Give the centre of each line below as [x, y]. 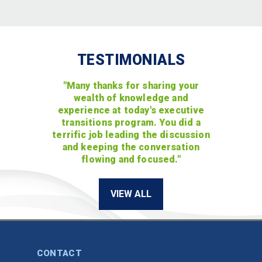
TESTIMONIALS [131, 60]
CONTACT [59, 253]
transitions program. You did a [131, 122]
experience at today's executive [131, 110]
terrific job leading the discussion [131, 135]
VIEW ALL [131, 194]
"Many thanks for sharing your [131, 85]
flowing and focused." [131, 159]
